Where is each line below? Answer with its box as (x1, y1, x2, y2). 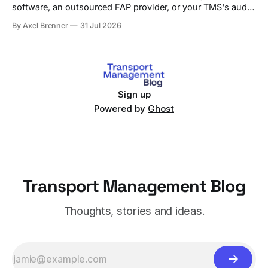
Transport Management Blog (23, 175, 245, 197)
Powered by (94, 103, 148, 115)
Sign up (117, 89, 151, 100)
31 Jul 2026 (80, 21, 121, 31)
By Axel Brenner (12, 21, 69, 31)
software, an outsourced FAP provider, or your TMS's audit (12, 2, 252, 13)
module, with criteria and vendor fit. (12, 14, 159, 25)
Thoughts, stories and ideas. (63, 205, 205, 218)
